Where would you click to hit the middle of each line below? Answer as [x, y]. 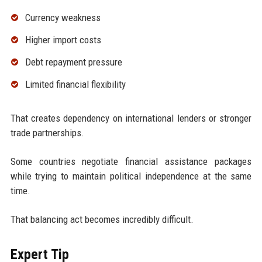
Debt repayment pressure [73, 62]
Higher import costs [63, 40]
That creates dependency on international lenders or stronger [131, 118]
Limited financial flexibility [75, 84]
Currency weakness [63, 18]
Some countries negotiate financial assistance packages [131, 161]
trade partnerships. [47, 132]
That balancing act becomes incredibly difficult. [102, 219]
